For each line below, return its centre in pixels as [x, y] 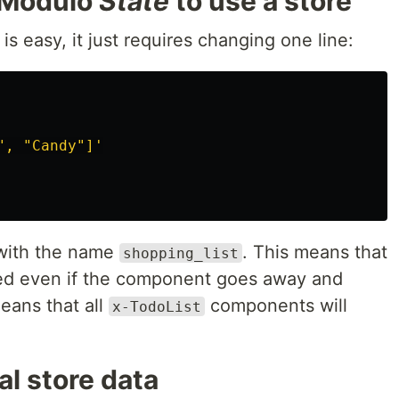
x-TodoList [157, 306]
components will [276, 305]
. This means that [315, 252]
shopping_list [181, 253]
